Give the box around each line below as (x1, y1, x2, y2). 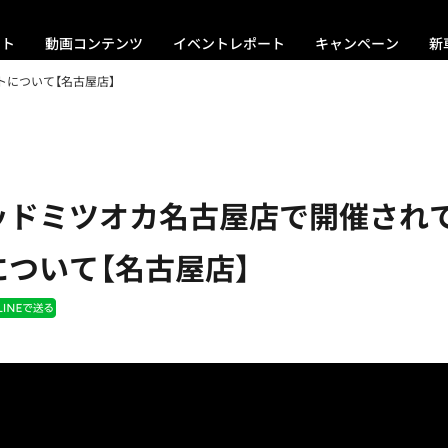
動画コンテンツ (45, 33, 143, 53)
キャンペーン (315, 33, 399, 53)
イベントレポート (173, 33, 285, 53)
